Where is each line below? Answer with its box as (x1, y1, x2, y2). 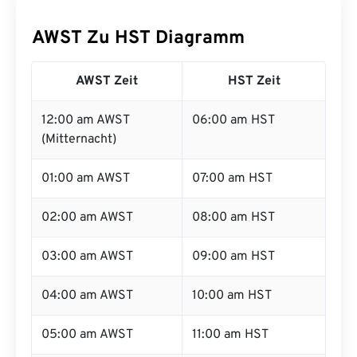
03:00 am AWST (41, 249, 133, 265)
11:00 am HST (192, 327, 269, 343)
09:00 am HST (192, 249, 275, 265)
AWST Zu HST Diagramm (32, 27, 245, 50)
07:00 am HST (192, 171, 273, 186)
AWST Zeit (76, 73, 138, 89)
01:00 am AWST (41, 171, 130, 186)
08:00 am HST (192, 210, 275, 226)
